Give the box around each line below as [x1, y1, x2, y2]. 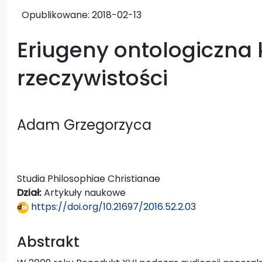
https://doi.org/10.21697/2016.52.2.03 [29, 199, 196, 213]
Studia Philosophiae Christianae [17, 171, 160, 185]
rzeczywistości [17, 63, 168, 93]
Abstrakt [17, 232, 80, 251]
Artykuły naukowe [44, 185, 126, 199]
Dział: [17, 185, 44, 199]
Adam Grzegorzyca [17, 115, 151, 135]
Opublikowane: [22, 8, 92, 22]
